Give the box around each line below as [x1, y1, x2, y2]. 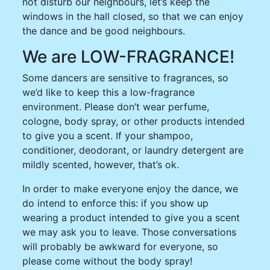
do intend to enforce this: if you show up [22, 196, 209, 209]
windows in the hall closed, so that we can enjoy [22, 10, 244, 22]
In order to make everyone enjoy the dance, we [22, 182, 239, 195]
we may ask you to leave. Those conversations [22, 225, 237, 238]
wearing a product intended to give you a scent [22, 211, 240, 224]
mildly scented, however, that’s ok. [22, 158, 180, 171]
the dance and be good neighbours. [22, 24, 186, 37]
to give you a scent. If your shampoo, [22, 129, 193, 142]
